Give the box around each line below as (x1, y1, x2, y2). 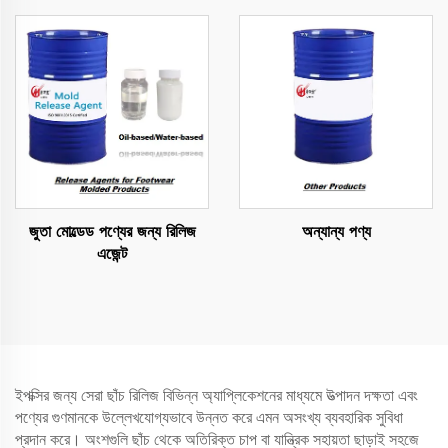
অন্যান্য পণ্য (301, 222, 371, 241)
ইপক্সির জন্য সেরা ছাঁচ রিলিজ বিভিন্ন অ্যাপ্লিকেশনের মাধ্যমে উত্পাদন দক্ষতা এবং (15, 386, 418, 405)
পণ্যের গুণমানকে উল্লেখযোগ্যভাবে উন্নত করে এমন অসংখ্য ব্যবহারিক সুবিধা (15, 408, 403, 427)
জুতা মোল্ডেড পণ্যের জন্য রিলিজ (28, 222, 196, 241)
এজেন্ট (97, 244, 127, 263)
